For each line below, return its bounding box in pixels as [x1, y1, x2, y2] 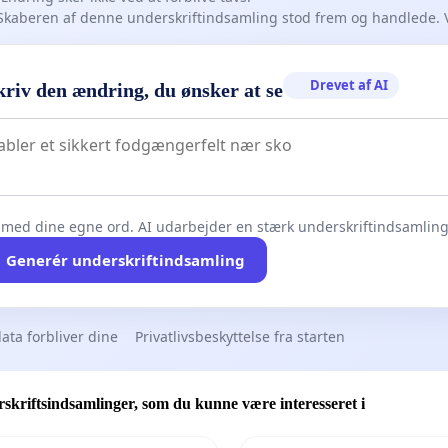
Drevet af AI [310, 75, 389, 94]
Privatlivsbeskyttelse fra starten [135, 326, 345, 346]
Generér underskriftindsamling [5, 249, 245, 270]
